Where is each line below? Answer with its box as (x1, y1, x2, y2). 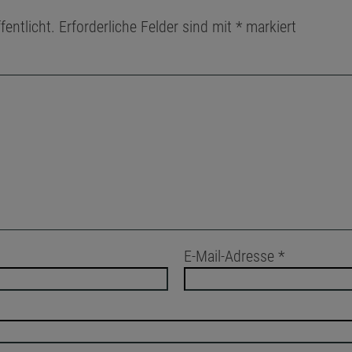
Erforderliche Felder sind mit (59, 17, 236, 37)
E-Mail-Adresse (184, 247, 279, 266)
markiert (242, 17, 296, 37)
